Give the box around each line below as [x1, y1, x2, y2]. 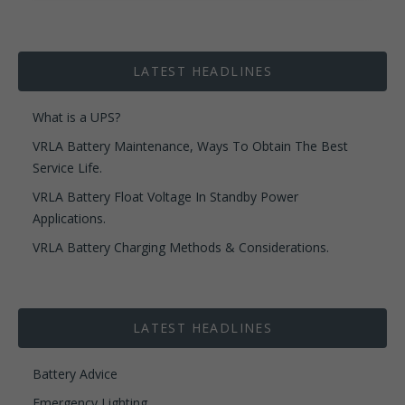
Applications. [33, 209, 106, 227]
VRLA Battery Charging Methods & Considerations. [33, 238, 329, 256]
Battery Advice [33, 364, 118, 382]
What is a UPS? [33, 108, 120, 126]
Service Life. [33, 158, 102, 176]
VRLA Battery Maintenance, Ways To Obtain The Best [33, 137, 348, 155]
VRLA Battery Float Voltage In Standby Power [33, 187, 298, 205]
